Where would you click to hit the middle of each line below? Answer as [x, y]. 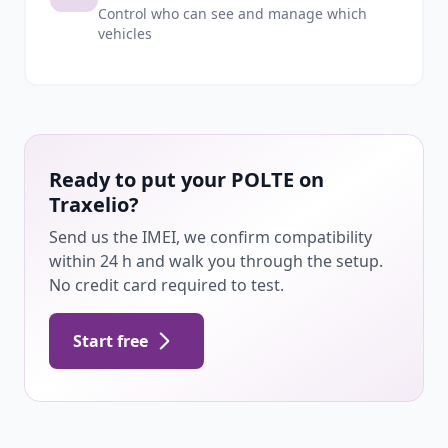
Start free [110, 341]
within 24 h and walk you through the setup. [216, 261]
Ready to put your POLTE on [186, 179]
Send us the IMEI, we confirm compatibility [210, 237]
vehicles [125, 33]
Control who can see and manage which [232, 13]
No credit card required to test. [166, 285]
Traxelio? [94, 204]
